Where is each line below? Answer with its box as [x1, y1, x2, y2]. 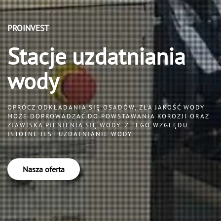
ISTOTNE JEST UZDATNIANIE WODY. [7, 130, 134, 139]
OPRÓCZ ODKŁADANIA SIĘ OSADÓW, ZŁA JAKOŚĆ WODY [7, 103, 205, 112]
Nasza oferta [23, 164, 65, 175]
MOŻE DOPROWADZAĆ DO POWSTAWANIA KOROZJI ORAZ [7, 112, 209, 121]
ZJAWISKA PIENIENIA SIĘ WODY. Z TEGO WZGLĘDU [7, 121, 188, 130]
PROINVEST [7, 23, 49, 34]
